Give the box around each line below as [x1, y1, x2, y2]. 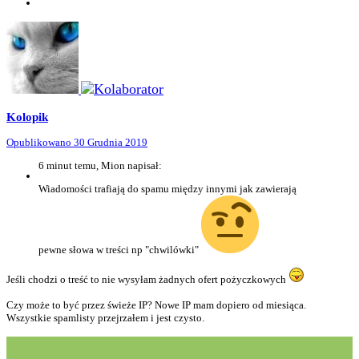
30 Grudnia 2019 [74, 136, 147, 149]
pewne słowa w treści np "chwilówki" [38, 244, 201, 256]
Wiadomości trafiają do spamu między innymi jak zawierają [38, 183, 296, 196]
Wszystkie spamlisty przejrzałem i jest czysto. [6, 312, 207, 325]
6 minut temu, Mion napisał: [38, 159, 162, 172]
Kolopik [6, 109, 48, 123]
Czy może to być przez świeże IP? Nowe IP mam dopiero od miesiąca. [6, 299, 306, 312]
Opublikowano [6, 136, 74, 149]
